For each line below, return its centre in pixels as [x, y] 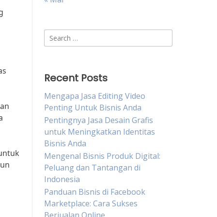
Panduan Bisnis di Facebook [95, 192]
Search [56, 35]
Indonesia [62, 179]
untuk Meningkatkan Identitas [100, 132]
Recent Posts [76, 78]
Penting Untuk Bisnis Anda [93, 108]
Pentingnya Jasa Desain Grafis [99, 120]
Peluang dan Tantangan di [92, 168]
